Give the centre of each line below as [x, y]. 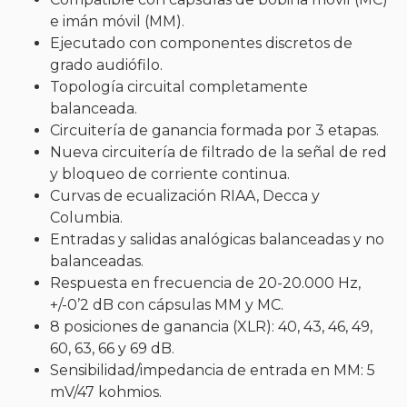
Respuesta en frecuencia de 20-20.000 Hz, [205, 283]
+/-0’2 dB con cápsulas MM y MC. [167, 304]
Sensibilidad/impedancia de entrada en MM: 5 [213, 370]
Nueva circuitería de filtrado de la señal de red [218, 152]
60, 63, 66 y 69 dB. [112, 348]
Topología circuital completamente [179, 86]
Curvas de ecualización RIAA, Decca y [185, 195]
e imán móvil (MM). [117, 21]
